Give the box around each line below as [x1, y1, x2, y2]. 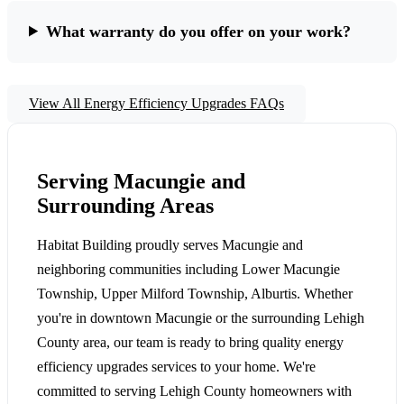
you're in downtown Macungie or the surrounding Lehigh [37, 310, 364, 326]
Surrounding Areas [37, 194, 214, 218]
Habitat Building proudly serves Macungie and [37, 237, 303, 253]
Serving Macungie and [37, 170, 245, 194]
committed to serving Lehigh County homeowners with [37, 383, 352, 399]
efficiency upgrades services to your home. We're [37, 359, 316, 375]
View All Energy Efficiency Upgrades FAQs [29, 95, 284, 111]
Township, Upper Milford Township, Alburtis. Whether [37, 286, 353, 302]
